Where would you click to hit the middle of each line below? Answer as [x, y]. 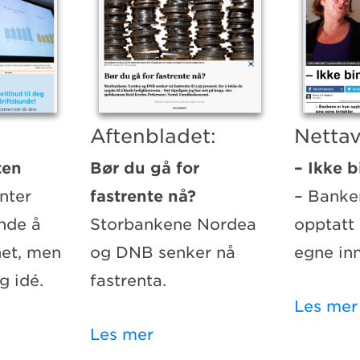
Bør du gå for [145, 169]
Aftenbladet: [153, 137]
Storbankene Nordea [174, 225]
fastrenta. [129, 281]
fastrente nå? [143, 197]
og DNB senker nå [163, 253]
